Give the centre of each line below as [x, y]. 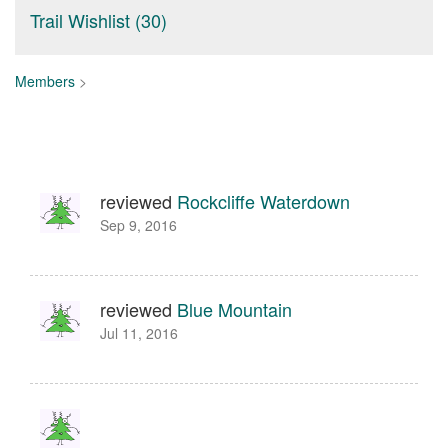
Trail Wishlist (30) [98, 20]
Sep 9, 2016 [138, 225]
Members [45, 81]
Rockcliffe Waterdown [263, 201]
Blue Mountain [234, 309]
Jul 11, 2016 [139, 333]
